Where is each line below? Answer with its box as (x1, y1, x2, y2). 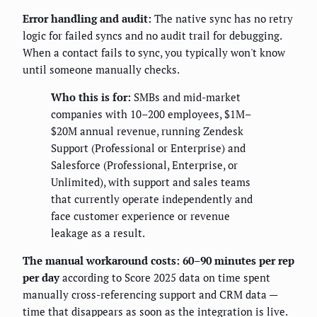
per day (23, 270, 59, 285)
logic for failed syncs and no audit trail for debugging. (23, 28, 282, 43)
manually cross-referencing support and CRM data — (23, 287, 277, 302)
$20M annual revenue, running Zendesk (51, 124, 243, 139)
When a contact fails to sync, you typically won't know (23, 45, 285, 60)
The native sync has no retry (151, 11, 293, 26)
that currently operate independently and (51, 192, 253, 207)
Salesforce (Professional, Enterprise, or (51, 158, 238, 173)
